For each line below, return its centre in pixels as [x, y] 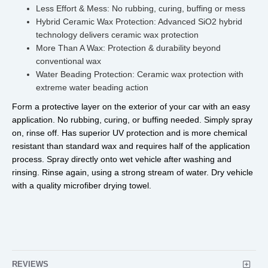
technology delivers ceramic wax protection [117, 35]
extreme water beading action [92, 87]
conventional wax [68, 61]
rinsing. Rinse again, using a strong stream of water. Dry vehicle [133, 172]
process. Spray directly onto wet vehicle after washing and [122, 159]
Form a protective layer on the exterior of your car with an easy [131, 106]
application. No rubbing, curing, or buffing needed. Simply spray [132, 120]
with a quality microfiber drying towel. [82, 185]
